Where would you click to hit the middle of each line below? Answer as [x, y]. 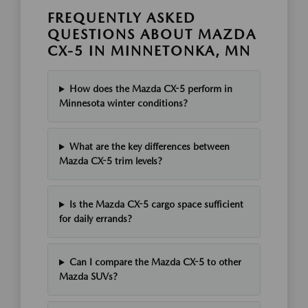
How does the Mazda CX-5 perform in [151, 89]
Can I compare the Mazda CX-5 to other [155, 262]
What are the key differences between [149, 147]
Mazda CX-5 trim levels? [111, 161]
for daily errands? [96, 219]
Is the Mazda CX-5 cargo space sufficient [156, 205]
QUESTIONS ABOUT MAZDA [152, 35]
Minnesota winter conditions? [123, 103]
